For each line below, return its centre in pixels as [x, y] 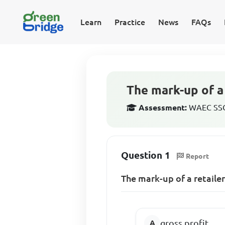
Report [198, 156]
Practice [130, 22]
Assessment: [163, 107]
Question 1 [146, 155]
